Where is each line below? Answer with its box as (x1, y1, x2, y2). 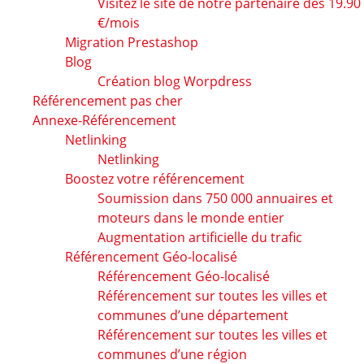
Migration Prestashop (65, 33, 198, 52)
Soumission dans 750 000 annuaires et (97, 189, 333, 208)
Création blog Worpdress (97, 72, 252, 91)
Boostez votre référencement (65, 170, 245, 188)
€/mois (97, 14, 140, 32)
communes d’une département (97, 306, 288, 325)
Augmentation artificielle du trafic (97, 228, 302, 247)
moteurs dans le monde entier (97, 209, 284, 227)
